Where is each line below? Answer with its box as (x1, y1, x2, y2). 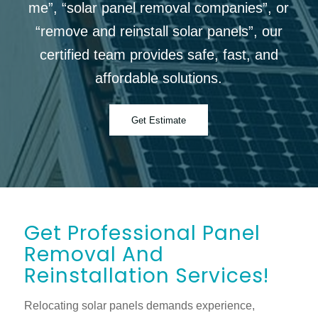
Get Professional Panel (23, 219, 261, 247)
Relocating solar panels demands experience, (23, 299, 255, 312)
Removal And (23, 241, 164, 268)
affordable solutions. (95, 70, 223, 86)
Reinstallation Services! (23, 262, 269, 290)
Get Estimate (131, 115, 187, 126)
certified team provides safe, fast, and (39, 47, 278, 62)
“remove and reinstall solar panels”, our (35, 23, 283, 39)
